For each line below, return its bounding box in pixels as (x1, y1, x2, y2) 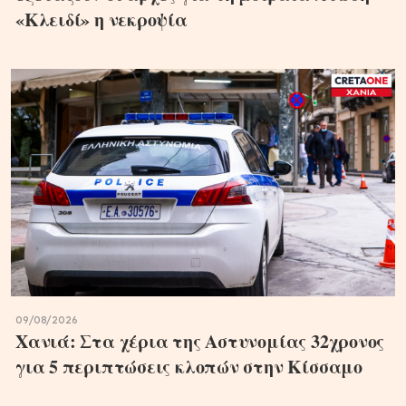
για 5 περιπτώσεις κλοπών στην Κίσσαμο (15, 353, 362, 381)
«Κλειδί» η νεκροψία (15, 6, 188, 34)
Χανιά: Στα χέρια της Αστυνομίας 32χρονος (15, 328, 385, 355)
